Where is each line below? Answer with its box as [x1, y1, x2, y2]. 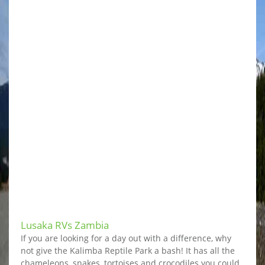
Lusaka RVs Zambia [21, 218, 109, 232]
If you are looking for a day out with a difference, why [21, 232, 231, 244]
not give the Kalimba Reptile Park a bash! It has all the [21, 245, 235, 257]
